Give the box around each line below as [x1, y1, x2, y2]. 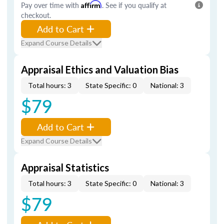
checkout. [21, 10, 51, 20]
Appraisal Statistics [21, 161, 109, 173]
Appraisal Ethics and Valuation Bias [21, 63, 178, 75]
